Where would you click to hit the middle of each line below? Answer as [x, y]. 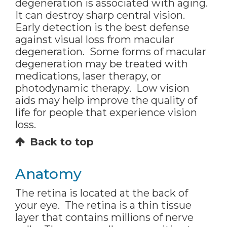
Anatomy [48, 174]
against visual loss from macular [95, 40]
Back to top [62, 142]
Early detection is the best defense [102, 28]
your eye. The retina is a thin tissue [103, 205]
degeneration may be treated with [102, 64]
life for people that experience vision [106, 113]
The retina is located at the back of [102, 193]
